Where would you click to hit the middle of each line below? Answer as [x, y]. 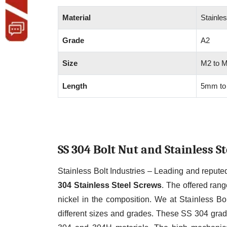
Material [77, 18]
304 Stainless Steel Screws [110, 185]
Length [75, 86]
